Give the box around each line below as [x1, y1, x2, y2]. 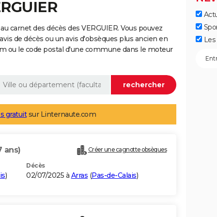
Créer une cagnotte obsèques [88, 146, 167, 154]
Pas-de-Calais [92, 171, 137, 180]
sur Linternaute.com [27, 110, 96, 119]
